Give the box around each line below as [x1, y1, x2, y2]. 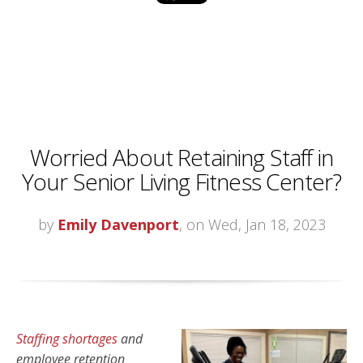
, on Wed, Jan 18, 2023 [178, 215, 326, 235]
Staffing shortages [16, 330, 117, 348]
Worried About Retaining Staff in [29, 142, 334, 173]
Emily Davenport [57, 215, 179, 235]
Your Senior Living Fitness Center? [21, 166, 342, 198]
